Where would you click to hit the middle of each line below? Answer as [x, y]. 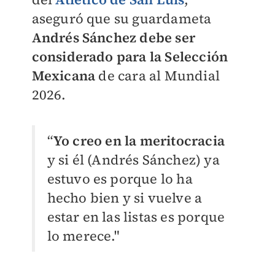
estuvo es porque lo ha [120, 179]
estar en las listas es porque [136, 217]
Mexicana [64, 76]
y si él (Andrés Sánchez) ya [133, 160]
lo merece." [83, 236]
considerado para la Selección [130, 56]
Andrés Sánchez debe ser [114, 37]
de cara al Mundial [157, 76]
